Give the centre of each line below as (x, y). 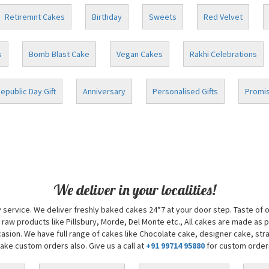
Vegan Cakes (139, 54)
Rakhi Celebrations (223, 54)
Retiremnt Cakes (35, 17)
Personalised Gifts (185, 91)
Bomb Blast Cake (59, 54)
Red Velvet (223, 17)
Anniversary (104, 91)
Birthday (107, 17)
